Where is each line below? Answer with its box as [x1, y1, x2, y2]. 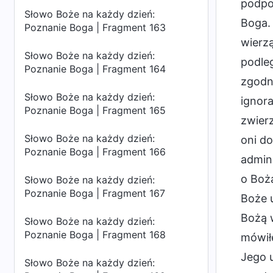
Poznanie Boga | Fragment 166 [24, 146, 166, 158]
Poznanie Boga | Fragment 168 [24, 229, 166, 241]
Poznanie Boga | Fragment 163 [24, 21, 166, 34]
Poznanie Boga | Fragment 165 [24, 104, 166, 116]
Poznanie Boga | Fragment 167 [24, 187, 165, 199]
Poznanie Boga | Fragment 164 [24, 63, 166, 75]
